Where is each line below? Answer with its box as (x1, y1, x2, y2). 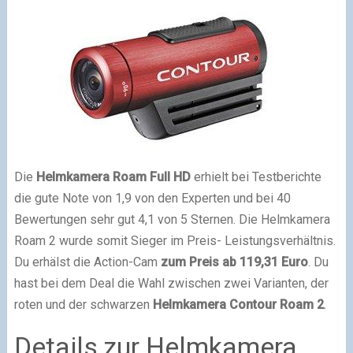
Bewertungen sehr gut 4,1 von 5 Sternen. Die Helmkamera (13, 211, 330, 227)
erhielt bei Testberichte (190, 169, 321, 184)
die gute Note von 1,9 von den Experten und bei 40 (13, 190, 291, 206)
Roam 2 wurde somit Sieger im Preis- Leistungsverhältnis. (13, 232, 336, 248)
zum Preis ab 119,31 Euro (160, 254, 308, 269)
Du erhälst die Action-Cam (13, 254, 161, 269)
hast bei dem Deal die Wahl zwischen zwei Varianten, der (13, 275, 329, 291)
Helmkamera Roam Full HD (35, 169, 191, 184)
